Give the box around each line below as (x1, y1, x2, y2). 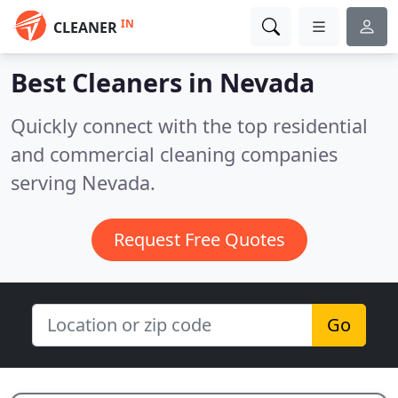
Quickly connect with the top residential (11, 113, 368, 139)
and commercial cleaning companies (11, 141, 338, 167)
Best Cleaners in (11, 65, 219, 99)
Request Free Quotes (113, 227, 285, 251)
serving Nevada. (11, 170, 155, 195)
